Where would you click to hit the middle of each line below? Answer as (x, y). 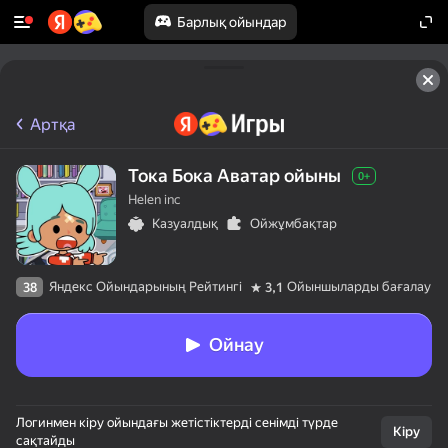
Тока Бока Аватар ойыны (234, 175)
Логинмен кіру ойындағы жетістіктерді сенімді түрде (177, 422)
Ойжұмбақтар (293, 223)
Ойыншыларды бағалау (359, 286)
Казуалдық (185, 223)
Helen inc (154, 199)
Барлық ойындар (231, 22)
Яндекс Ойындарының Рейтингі (145, 286)
